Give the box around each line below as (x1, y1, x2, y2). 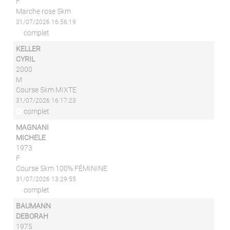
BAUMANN (16, 202, 51, 210)
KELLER (16, 45, 41, 53)
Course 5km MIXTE (16, 86, 77, 94)
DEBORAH (16, 212, 49, 220)
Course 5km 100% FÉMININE (16, 164, 108, 172)
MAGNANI (16, 123, 49, 131)
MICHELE (16, 133, 46, 142)
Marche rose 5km (16, 7, 71, 15)
